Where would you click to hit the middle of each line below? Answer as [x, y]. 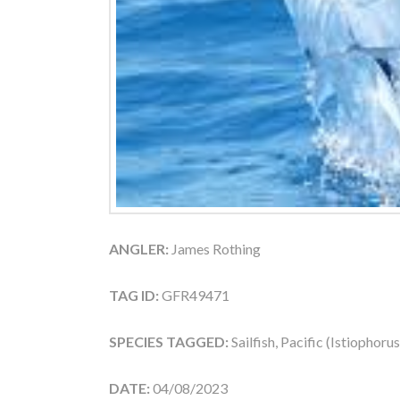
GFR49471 [194, 295]
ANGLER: [139, 248]
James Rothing [215, 248]
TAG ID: [134, 295]
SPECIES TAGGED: [170, 341]
